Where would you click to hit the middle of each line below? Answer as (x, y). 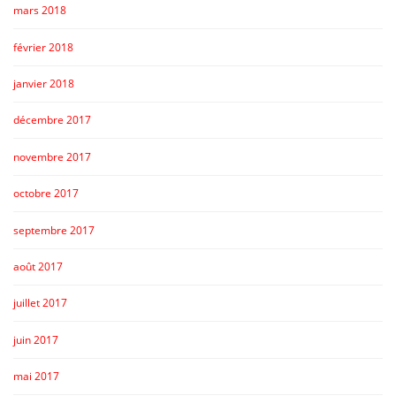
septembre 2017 (54, 230)
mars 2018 (40, 11)
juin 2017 (36, 339)
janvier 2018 (44, 84)
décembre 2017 (52, 120)
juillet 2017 (40, 303)
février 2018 (43, 47)
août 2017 (38, 266)
